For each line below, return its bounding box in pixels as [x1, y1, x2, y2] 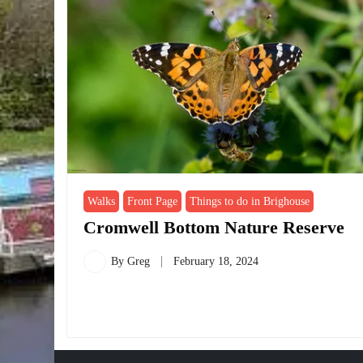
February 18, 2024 [173, 254, 259, 267]
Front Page [127, 194, 178, 207]
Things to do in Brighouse [190, 194, 310, 207]
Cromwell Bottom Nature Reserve [83, 216, 345, 237]
